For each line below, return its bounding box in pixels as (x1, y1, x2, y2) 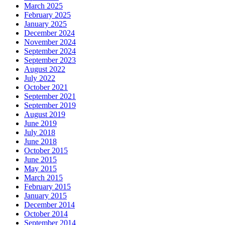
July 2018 (24, 128, 55, 137)
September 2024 (24, 47, 76, 56)
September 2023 (24, 56, 76, 65)
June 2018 (24, 137, 57, 146)
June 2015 (24, 155, 57, 164)
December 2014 (24, 200, 75, 209)
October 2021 (24, 83, 68, 92)
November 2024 (24, 38, 76, 47)
